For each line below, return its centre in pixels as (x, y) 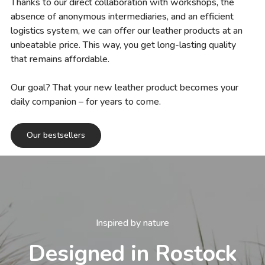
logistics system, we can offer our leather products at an (127, 31)
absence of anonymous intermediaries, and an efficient (122, 17)
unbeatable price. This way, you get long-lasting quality (123, 45)
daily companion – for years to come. (86, 102)
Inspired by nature (132, 223)
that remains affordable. (60, 59)
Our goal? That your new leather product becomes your (125, 88)
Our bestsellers (56, 135)
